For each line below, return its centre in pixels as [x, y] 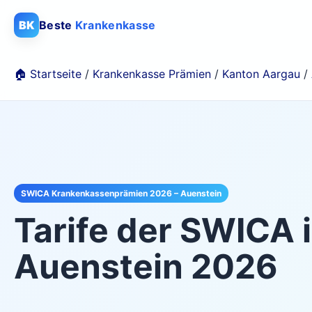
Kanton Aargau [261, 73]
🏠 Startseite [48, 73]
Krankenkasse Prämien [152, 73]
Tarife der [97, 230]
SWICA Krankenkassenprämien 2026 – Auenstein [121, 193]
